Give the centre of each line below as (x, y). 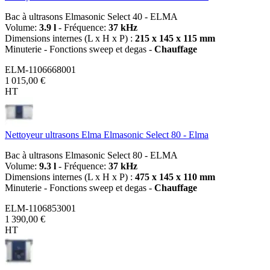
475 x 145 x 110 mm (175, 177)
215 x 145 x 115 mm (175, 38)
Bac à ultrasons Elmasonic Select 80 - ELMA (91, 155)
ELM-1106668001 (40, 69)
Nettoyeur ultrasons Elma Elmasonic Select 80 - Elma (107, 134)
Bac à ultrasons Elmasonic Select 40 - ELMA (91, 16)
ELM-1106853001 (40, 208)
